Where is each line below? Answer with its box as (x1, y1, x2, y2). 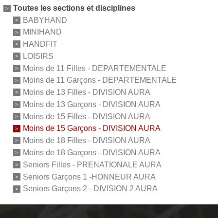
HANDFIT (22, 39, 57, 48)
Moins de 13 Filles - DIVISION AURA (22, 88, 150, 96)
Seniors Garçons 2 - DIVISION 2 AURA (22, 184, 158, 193)
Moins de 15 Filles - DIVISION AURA (22, 112, 150, 121)
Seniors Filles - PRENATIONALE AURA (22, 160, 162, 169)
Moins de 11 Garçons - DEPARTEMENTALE (22, 76, 177, 85)
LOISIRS (22, 52, 54, 60)
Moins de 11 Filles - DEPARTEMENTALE (22, 64, 166, 73)
